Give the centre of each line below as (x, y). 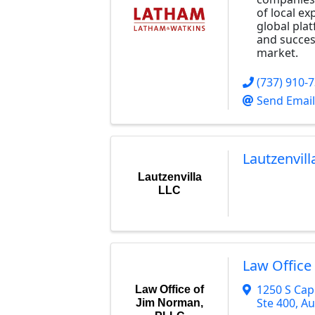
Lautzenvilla (169, 176)
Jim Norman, (169, 303)
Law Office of (169, 290)
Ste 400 (276, 303)
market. (277, 52)
